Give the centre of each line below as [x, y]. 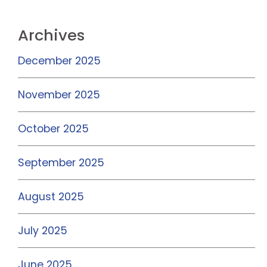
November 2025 [59, 95]
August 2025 [51, 197]
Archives [51, 35]
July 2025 [43, 231]
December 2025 [59, 61]
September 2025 [61, 163]
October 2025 [53, 129]
